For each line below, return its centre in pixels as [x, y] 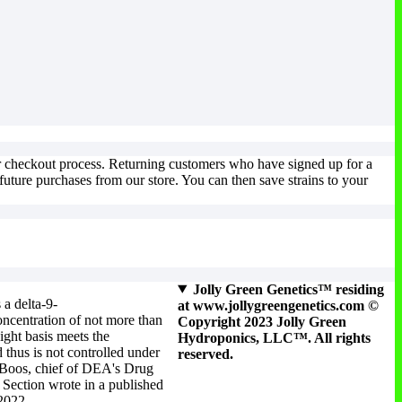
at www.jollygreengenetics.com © [278, 305]
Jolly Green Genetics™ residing [288, 289]
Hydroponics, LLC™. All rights [274, 337]
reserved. [205, 354]
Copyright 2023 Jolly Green [262, 321]
